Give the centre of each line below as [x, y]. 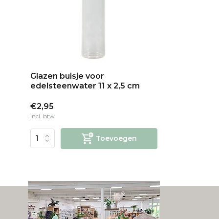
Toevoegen [116, 138]
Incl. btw [43, 116]
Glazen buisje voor [67, 76]
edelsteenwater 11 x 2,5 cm [85, 86]
